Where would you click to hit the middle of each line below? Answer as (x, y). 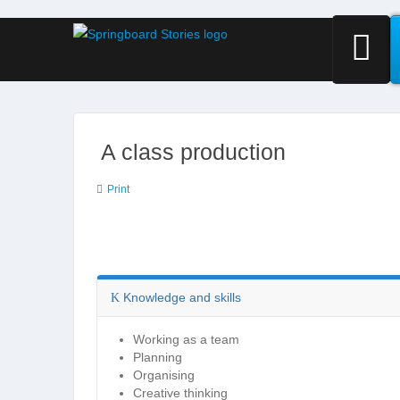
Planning (158, 357)
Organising (164, 375)
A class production (193, 152)
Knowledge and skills (180, 297)
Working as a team (186, 339)
